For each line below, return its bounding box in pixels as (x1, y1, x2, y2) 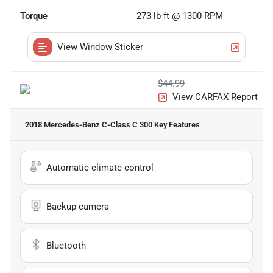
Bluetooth (46, 240, 86, 252)
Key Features (152, 120, 200, 130)
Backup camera (46, 201, 109, 213)
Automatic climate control (46, 162, 154, 174)
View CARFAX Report (172, 91, 258, 103)
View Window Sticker (57, 41, 143, 53)
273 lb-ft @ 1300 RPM (136, 10, 223, 22)
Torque (20, 10, 48, 22)
